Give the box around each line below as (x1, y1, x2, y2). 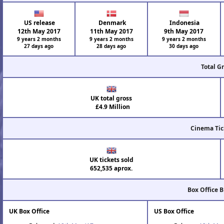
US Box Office (154, 206, 194, 215)
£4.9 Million (92, 102, 130, 111)
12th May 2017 (17, 26, 60, 35)
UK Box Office (9, 206, 49, 215)
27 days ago (24, 42, 54, 49)
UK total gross (90, 93, 132, 102)
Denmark (96, 18, 126, 27)
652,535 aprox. (90, 163, 133, 172)
